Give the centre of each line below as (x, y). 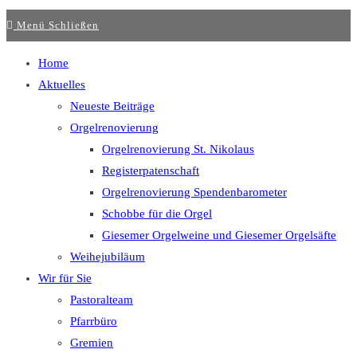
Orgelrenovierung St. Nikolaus (178, 149)
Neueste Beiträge (112, 106)
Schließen (74, 25)
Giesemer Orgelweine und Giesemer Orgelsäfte (219, 235)
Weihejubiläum (108, 257)
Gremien (92, 343)
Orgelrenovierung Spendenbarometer (194, 192)
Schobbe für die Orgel (157, 214)
